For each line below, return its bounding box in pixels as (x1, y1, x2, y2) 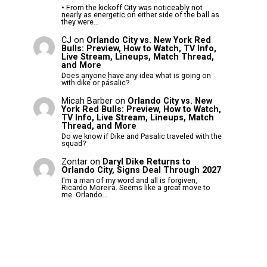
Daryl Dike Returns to (102, 156, 191, 167)
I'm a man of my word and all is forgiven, (61, 176, 197, 185)
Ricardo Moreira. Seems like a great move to (61, 183, 210, 193)
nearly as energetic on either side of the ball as (61, 10, 219, 19)
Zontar (61, 156, 88, 167)
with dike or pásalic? (61, 78, 129, 88)
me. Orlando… (61, 190, 107, 200)
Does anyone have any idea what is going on (61, 71, 211, 80)
